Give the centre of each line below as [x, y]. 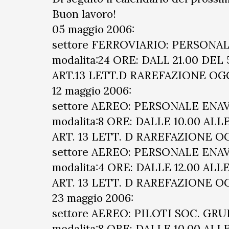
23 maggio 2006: [93, 198]
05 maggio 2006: [93, 29]
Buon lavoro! [84, 14]
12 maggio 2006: [92, 91]
